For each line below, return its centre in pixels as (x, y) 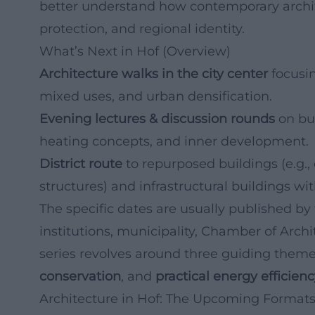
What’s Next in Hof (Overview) (135, 51)
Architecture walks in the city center (154, 74)
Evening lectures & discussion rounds (157, 119)
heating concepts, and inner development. (174, 141)
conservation (80, 276)
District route (81, 164)
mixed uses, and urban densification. (156, 96)
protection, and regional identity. (142, 29)
